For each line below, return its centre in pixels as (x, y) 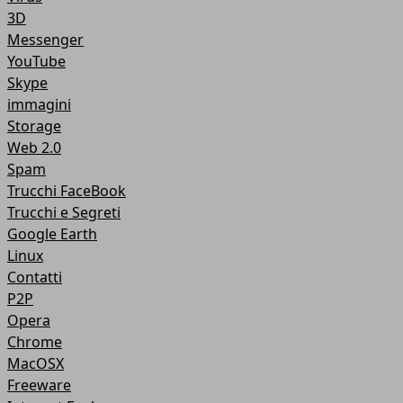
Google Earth (52, 234)
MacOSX (36, 363)
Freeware (39, 385)
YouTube (36, 61)
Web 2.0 (34, 148)
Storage (34, 126)
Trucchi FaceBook (67, 191)
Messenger (45, 40)
